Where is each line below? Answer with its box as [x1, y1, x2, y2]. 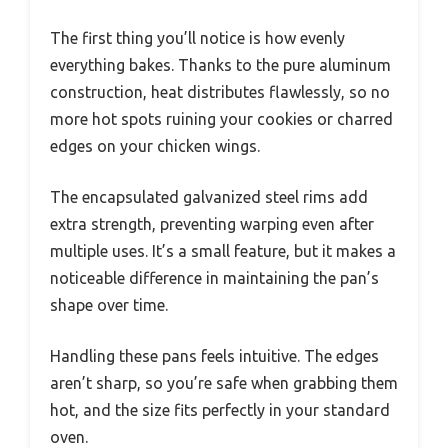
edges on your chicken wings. [50, 137, 260, 156]
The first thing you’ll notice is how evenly [50, 29, 345, 48]
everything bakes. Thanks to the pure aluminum [50, 56, 391, 75]
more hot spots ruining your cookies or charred [50, 110, 393, 129]
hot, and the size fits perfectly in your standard [50, 401, 390, 420]
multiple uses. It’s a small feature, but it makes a [50, 242, 396, 261]
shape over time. [50, 296, 168, 315]
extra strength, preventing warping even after [50, 215, 374, 234]
